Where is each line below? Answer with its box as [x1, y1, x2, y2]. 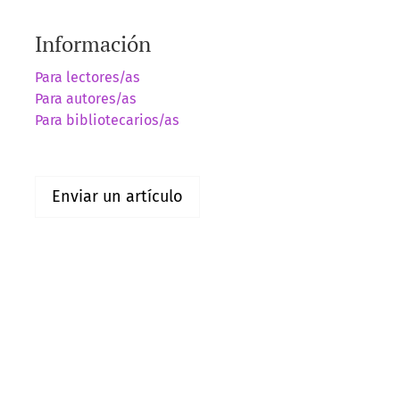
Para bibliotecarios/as [35, 112, 179, 129]
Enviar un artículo [52, 187, 183, 207]
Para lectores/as [35, 69, 139, 87]
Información [35, 29, 151, 59]
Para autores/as [35, 90, 136, 108]
